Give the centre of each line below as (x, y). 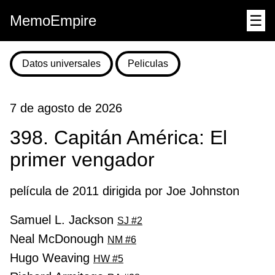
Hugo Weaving (52, 258)
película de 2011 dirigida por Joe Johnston (125, 191)
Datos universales (61, 64)
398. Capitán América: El (118, 138)
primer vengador (82, 160)
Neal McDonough (59, 238)
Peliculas (148, 64)
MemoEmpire (53, 21)
